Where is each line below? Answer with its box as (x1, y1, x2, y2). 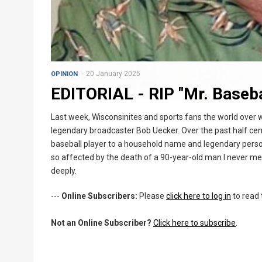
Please (137, 191, 166, 201)
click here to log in (166, 191, 231, 201)
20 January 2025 (86, 69, 140, 78)
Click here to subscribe (153, 218, 236, 227)
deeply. (51, 166, 77, 175)
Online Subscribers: (61, 191, 137, 201)
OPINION (51, 70, 78, 78)
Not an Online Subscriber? (51, 218, 151, 227)
